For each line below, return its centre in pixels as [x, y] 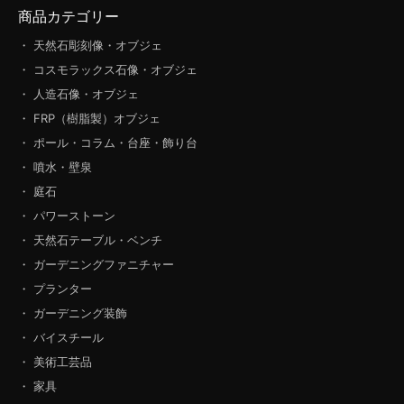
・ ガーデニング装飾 [73, 312]
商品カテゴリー [69, 16]
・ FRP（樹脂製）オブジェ [89, 118]
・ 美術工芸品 [55, 361]
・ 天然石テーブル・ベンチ [90, 239]
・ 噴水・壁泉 [55, 166]
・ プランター [55, 288]
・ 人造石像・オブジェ [78, 93]
